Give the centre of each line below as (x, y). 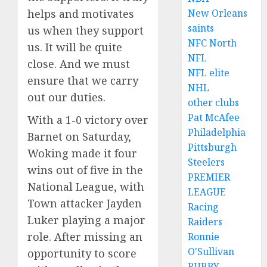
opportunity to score (82, 254)
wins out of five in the (85, 170)
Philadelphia (217, 132)
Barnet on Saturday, (79, 137)
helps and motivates (81, 14)
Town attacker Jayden (85, 204)
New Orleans (218, 13)
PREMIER (209, 177)
